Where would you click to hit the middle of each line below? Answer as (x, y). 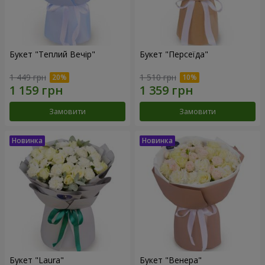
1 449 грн (28, 77)
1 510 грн (158, 77)
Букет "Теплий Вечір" (52, 54)
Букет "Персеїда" (174, 54)
